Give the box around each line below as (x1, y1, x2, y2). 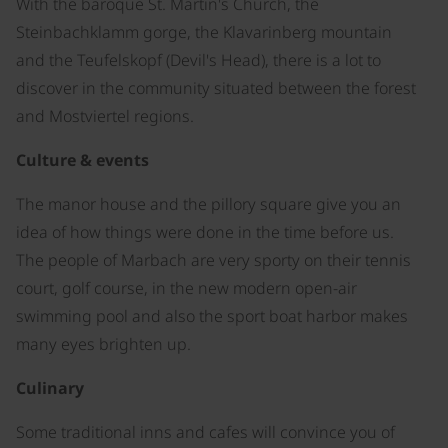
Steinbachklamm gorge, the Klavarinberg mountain (16, 21, 392, 43)
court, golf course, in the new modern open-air (16, 277, 357, 299)
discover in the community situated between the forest (16, 77, 416, 99)
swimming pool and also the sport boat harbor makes (16, 305, 408, 327)
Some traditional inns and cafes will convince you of (16, 421, 395, 443)
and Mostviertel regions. (16, 105, 194, 127)
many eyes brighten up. (16, 333, 191, 355)
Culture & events (16, 149, 149, 171)
